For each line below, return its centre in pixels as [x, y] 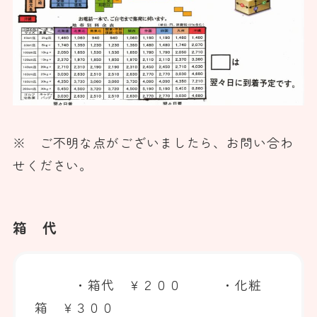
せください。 [53, 165]
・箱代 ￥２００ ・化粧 [148, 284]
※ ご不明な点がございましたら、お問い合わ [153, 143]
